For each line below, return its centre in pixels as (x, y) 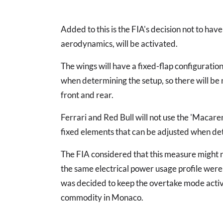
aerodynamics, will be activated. (119, 44)
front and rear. (87, 95)
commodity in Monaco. (102, 198)
